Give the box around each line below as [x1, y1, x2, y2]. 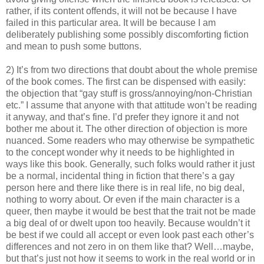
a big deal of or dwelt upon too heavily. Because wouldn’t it [6, 218, 250, 229]
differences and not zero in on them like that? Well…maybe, [6, 242, 253, 252]
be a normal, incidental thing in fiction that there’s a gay [6, 171, 235, 181]
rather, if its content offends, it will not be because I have [6, 6, 237, 16]
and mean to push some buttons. [6, 41, 141, 52]
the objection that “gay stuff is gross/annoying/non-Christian [6, 88, 252, 99]
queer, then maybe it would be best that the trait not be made [6, 206, 256, 217]
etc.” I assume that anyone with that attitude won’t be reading [6, 100, 257, 111]
